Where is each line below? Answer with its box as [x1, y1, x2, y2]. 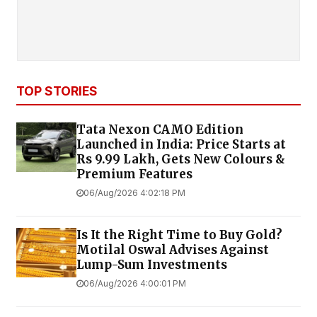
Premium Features [76, 166, 192, 182]
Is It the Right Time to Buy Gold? [76, 226, 282, 243]
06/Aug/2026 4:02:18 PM [83, 187, 185, 198]
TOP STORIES [16, 83, 98, 98]
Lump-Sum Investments [76, 256, 227, 272]
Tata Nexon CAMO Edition [76, 121, 243, 137]
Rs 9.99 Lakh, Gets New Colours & [76, 151, 285, 167]
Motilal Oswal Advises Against [76, 241, 269, 258]
